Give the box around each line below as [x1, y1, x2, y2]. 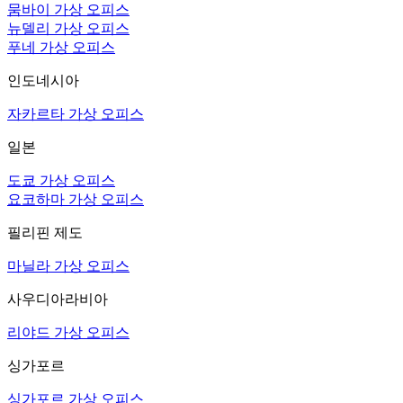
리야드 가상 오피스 [7, 325, 130, 341]
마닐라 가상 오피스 [7, 258, 130, 274]
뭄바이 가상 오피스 [7, 2, 130, 18]
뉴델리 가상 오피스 [7, 21, 130, 37]
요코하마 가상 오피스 [7, 192, 144, 208]
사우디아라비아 [7, 291, 108, 308]
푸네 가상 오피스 [7, 40, 115, 56]
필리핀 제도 [7, 225, 83, 241]
